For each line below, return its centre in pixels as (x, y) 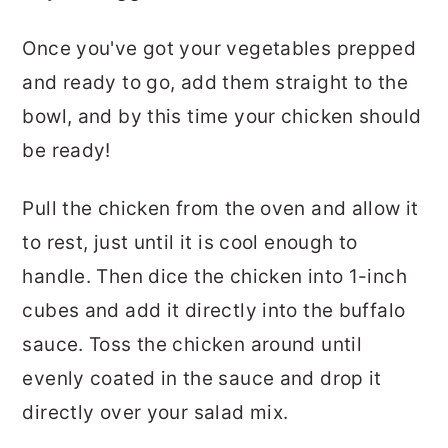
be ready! (66, 150)
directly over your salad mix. (155, 412)
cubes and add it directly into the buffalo (214, 310)
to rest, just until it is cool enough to (190, 242)
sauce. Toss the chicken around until (192, 344)
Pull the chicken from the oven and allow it (220, 208)
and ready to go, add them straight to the (215, 82)
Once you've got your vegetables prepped (219, 48)
